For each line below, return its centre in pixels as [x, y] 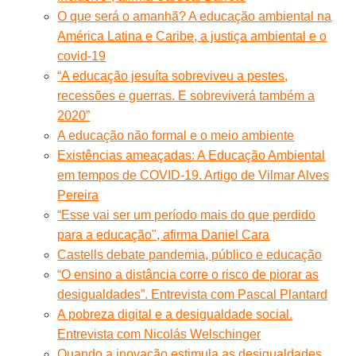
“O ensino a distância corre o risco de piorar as [188, 274]
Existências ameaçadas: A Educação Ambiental [192, 155]
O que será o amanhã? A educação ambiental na [195, 16]
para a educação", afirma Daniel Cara [164, 234]
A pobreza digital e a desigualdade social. [175, 314]
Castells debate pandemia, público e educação [190, 254]
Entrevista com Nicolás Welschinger [159, 334]
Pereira [78, 195]
